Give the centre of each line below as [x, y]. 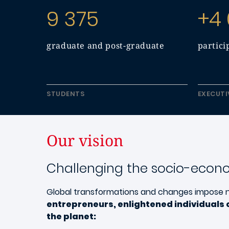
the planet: [71, 216]
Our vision [87, 140]
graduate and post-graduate [106, 45]
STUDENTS [66, 94]
